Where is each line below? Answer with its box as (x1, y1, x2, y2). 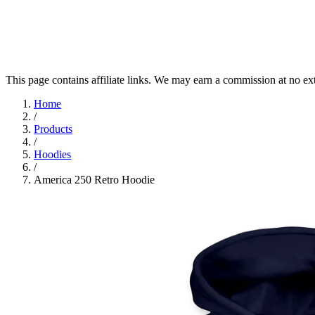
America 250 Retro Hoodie (34, 174, 155, 186)
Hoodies (34, 148, 71, 160)
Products (34, 123, 72, 135)
